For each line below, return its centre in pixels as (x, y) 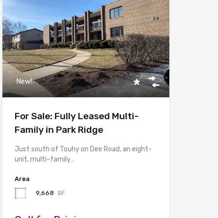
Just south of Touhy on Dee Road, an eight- (83, 149)
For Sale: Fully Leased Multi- (76, 116)
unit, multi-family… (44, 160)
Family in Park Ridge (59, 130)
